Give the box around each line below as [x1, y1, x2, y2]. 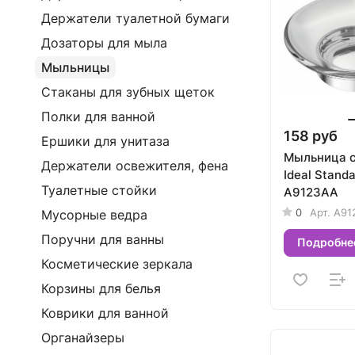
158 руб [284, 127, 338, 144]
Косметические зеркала [41, 256, 193, 272]
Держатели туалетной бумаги [41, 10, 230, 26]
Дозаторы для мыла [41, 35, 167, 51]
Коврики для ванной [41, 305, 169, 321]
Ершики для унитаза [41, 133, 170, 149]
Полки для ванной [41, 109, 155, 124]
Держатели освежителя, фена [41, 158, 228, 174]
